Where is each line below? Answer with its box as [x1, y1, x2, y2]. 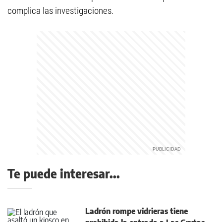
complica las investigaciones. [7, 5, 114, 16]
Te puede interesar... [7, 166, 120, 181]
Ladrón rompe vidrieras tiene [85, 206, 188, 216]
